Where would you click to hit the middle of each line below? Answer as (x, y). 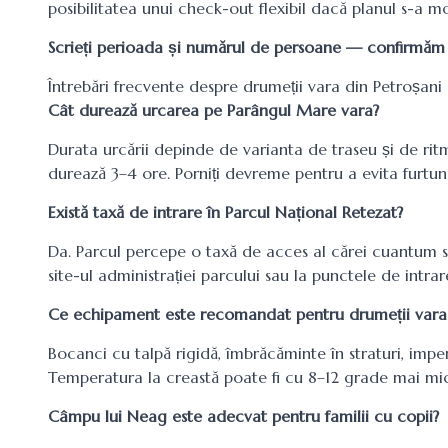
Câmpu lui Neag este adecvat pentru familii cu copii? (243, 416)
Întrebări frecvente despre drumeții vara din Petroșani (245, 86)
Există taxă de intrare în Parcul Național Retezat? (225, 212)
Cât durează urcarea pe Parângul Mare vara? (213, 110)
